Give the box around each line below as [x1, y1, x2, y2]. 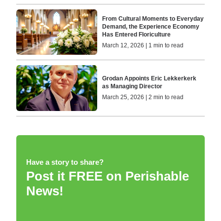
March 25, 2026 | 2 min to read [102, 94, 184, 101]
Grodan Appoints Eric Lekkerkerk [102, 75, 197, 82]
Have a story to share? [26, 157, 104, 166]
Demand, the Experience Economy [102, 23, 200, 30]
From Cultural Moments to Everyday [102, 15, 204, 22]
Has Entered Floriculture [102, 31, 171, 38]
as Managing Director [102, 83, 163, 90]
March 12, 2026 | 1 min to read [102, 41, 184, 49]
